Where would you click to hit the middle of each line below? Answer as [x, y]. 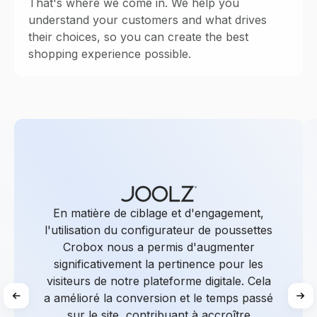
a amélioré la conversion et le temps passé [158, 298]
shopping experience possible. [110, 53]
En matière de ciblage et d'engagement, [158, 213]
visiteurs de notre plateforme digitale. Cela [158, 281]
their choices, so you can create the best [138, 36]
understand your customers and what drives [148, 19]
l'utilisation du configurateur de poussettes [158, 230]
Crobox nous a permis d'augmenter [158, 247]
